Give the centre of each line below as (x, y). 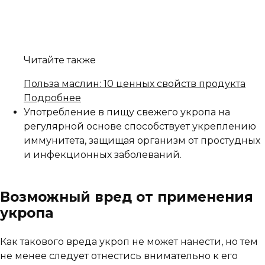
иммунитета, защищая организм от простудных (142, 141)
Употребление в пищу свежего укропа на (127, 112)
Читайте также (60, 60)
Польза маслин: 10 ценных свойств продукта (135, 84)
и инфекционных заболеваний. (103, 155)
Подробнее (52, 98)
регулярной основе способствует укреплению (140, 127)
